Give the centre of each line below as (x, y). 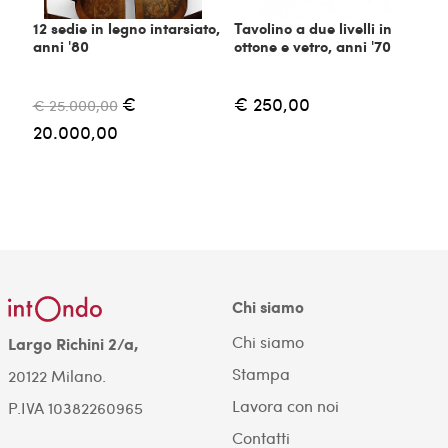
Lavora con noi (285, 406)
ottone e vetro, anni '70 (312, 45)
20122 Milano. (56, 375)
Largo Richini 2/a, (73, 343)
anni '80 (60, 45)
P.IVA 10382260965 (75, 407)
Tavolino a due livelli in (313, 27)
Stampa (260, 374)
